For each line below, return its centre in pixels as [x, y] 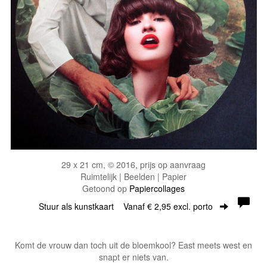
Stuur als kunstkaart [81, 206]
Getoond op [106, 188]
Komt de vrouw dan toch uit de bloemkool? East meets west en [133, 245]
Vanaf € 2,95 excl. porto [168, 206]
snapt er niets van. [133, 257]
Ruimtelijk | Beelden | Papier [133, 176]
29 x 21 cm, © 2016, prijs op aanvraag [133, 164]
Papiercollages [157, 188]
